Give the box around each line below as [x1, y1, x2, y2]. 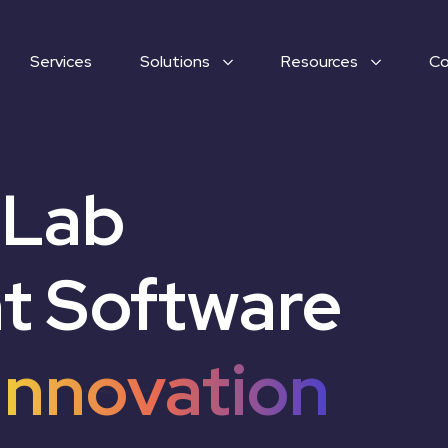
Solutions [140, 51, 210, 73]
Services [30, 51, 92, 73]
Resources [281, 51, 358, 73]
